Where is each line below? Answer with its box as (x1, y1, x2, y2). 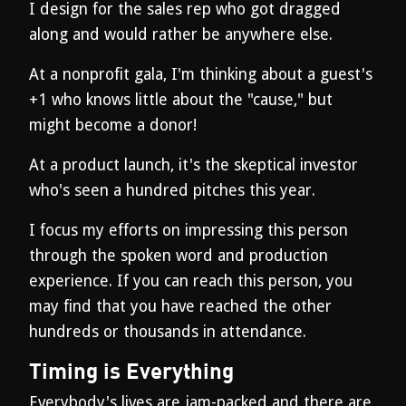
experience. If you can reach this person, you (29, 272, 353, 290)
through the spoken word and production (29, 246, 328, 265)
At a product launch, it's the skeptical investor (29, 156, 358, 174)
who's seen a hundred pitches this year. (29, 181, 315, 199)
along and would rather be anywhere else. (29, 25, 333, 43)
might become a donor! (29, 116, 197, 134)
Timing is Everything (29, 357, 234, 383)
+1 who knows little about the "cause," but (29, 91, 333, 109)
